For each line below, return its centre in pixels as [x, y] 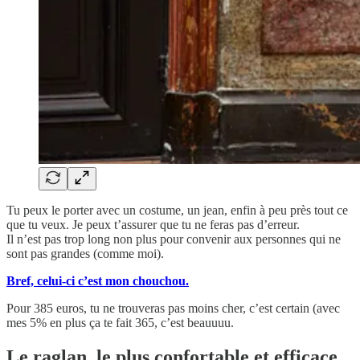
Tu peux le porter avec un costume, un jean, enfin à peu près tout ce [177, 211]
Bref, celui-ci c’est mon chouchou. [98, 281]
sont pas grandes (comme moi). [85, 254]
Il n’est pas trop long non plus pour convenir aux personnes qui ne [174, 239]
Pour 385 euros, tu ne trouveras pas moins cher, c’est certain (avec [173, 309]
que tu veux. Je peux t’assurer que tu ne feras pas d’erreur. [153, 225]
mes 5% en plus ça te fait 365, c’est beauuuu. [120, 323]
